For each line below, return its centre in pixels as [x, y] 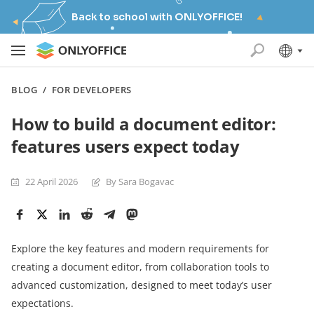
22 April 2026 [52, 182]
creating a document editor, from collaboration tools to [140, 267]
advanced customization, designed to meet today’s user [142, 285]
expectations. [42, 303]
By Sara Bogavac [140, 182]
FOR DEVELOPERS [91, 90]
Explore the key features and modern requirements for [140, 248]
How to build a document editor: [144, 124]
